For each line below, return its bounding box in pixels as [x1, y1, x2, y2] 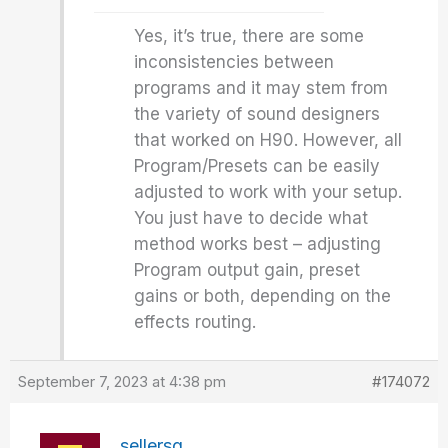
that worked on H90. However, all [134, 130, 403, 150]
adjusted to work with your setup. [134, 182, 403, 202]
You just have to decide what [134, 208, 369, 228]
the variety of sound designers [134, 104, 381, 124]
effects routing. [134, 312, 257, 332]
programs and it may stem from [134, 78, 389, 98]
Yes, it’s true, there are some [134, 26, 365, 46]
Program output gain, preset [134, 260, 361, 280]
